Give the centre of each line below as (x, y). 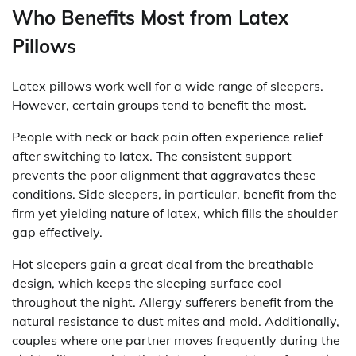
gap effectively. (57, 232)
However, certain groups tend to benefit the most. (159, 104)
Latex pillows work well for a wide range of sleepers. (168, 85)
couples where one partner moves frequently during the (176, 340)
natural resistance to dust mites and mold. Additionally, (176, 321)
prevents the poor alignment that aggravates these (164, 174)
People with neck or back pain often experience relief (167, 136)
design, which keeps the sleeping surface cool (147, 282)
